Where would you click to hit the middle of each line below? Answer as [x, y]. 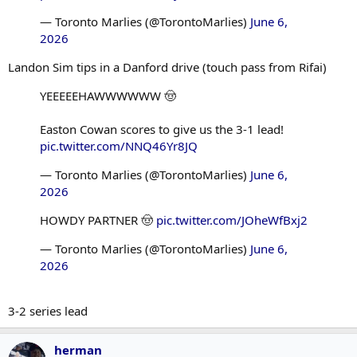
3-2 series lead [48, 310]
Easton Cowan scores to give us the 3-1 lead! [162, 129]
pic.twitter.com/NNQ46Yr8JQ [119, 145]
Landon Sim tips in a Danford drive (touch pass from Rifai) [167, 67]
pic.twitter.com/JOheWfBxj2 [232, 220]
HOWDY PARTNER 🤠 [98, 220]
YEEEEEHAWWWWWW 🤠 [108, 95]
